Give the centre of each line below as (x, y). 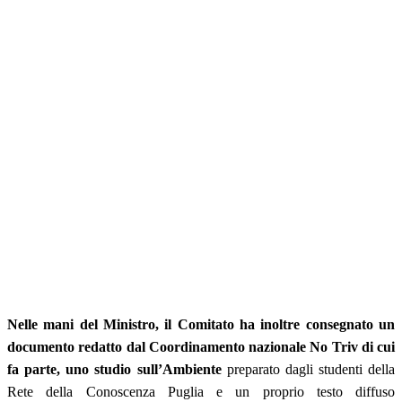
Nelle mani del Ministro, (83, 324)
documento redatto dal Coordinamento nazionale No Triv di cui (201, 346)
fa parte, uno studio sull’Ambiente (114, 369)
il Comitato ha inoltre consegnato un (280, 324)
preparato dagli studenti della (308, 369)
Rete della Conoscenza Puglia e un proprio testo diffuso (201, 391)
